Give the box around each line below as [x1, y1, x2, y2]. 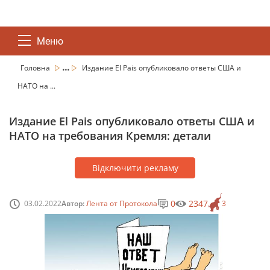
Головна [20, 63, 52, 73]
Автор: [61, 198, 86, 209]
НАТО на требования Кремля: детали [9, 128, 211, 143]
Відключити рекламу [92, 162, 178, 174]
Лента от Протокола [86, 198, 157, 209]
